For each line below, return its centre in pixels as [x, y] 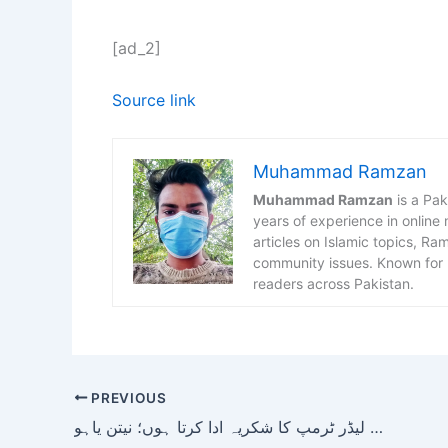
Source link [154, 99]
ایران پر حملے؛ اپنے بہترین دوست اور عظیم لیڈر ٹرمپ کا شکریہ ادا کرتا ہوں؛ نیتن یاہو [376, 426]
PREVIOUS [127, 397]
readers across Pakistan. [333, 284]
